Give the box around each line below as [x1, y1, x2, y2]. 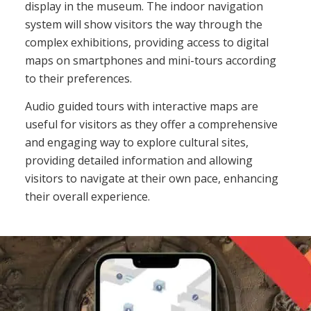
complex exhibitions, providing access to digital [24, 35, 269, 51]
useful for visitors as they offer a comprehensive [24, 116, 278, 132]
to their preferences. [24, 71, 132, 87]
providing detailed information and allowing [24, 152, 253, 168]
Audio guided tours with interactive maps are [24, 98, 258, 114]
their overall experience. [24, 188, 150, 204]
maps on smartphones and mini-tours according [24, 53, 276, 69]
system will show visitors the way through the [24, 17, 262, 33]
